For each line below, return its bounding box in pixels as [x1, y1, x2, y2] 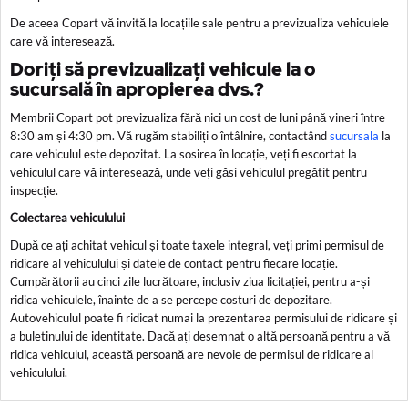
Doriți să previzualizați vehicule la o [10, 57, 316, 81]
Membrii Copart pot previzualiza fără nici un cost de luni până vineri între [10, 110, 385, 125]
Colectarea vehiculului [10, 210, 125, 225]
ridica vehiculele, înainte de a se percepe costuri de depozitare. [10, 292, 332, 307]
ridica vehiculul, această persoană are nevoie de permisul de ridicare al [10, 347, 373, 362]
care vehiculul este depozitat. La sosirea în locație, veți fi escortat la [10, 147, 357, 161]
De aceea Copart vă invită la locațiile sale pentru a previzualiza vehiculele [10, 15, 389, 30]
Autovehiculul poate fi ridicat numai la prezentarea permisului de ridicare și [10, 311, 397, 325]
